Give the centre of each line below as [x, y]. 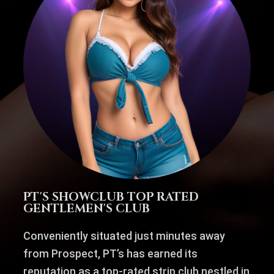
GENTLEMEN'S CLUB [86, 209]
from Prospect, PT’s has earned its [110, 254]
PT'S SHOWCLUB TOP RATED [111, 197]
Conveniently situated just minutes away [124, 236]
